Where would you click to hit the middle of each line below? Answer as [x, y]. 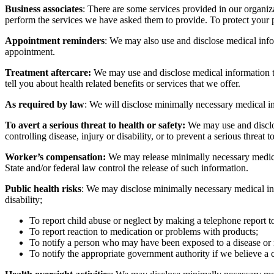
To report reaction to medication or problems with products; [145, 231]
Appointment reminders [55, 40]
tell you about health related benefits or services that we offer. [123, 83]
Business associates [44, 9]
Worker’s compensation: [55, 157]
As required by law [45, 104]
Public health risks [43, 188]
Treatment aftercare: [48, 72]
